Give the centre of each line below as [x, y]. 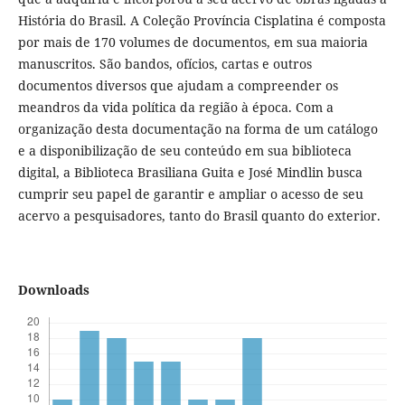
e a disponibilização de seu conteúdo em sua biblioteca [184, 151]
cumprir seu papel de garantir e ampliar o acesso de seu [190, 194]
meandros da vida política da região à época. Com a [175, 108]
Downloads [53, 290]
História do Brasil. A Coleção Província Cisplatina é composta [202, 21]
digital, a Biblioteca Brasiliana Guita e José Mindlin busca [190, 173]
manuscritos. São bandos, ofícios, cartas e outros [165, 64]
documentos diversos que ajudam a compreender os [178, 86]
